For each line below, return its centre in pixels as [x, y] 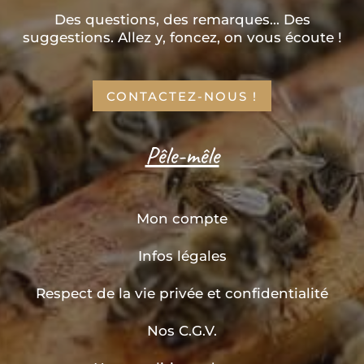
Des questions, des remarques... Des [182, 20]
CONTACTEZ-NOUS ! [182, 96]
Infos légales [182, 256]
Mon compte [182, 218]
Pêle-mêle [182, 155]
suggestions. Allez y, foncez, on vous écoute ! [182, 38]
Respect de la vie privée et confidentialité [182, 293]
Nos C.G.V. [182, 330]
